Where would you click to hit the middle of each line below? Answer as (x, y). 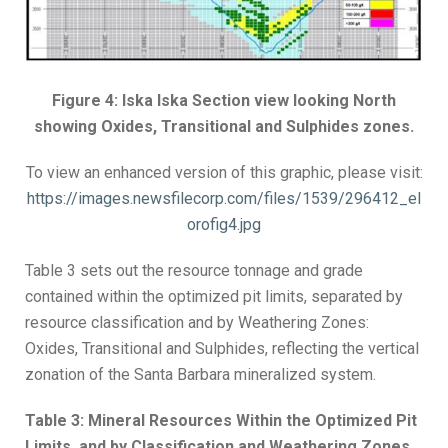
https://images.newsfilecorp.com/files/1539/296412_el (224, 198)
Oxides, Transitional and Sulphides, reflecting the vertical (222, 348)
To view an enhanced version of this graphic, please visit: (224, 172)
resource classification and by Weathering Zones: (197, 322)
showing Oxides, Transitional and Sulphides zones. (224, 126)
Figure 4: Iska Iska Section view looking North (224, 100)
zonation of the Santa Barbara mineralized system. (200, 374)
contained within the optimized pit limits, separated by (214, 296)
